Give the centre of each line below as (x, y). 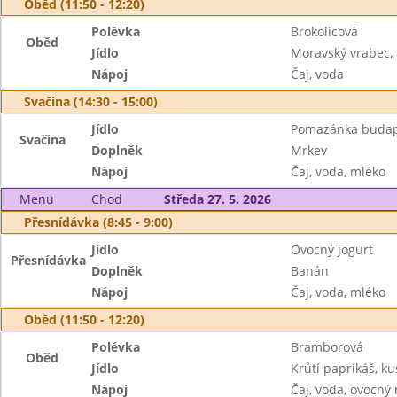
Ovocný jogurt (331, 249)
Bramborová (327, 347)
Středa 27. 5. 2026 (217, 199)
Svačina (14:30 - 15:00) (91, 101)
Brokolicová (324, 31)
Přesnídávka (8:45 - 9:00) (98, 222)
